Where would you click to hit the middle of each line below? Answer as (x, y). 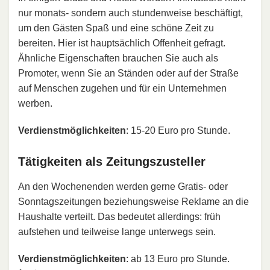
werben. (35, 103)
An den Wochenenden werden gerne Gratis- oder (123, 186)
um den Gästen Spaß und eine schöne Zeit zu (116, 28)
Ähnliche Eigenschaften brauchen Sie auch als (118, 58)
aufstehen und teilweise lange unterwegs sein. (117, 231)
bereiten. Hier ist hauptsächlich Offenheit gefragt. (122, 43)
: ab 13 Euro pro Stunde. (178, 259)
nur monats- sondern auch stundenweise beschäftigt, (130, 13)
